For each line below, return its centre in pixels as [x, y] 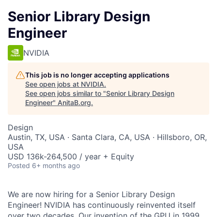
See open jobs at [53, 84]
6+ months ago [56, 165]
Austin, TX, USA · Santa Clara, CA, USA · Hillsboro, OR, [107, 137]
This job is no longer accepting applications [97, 75]
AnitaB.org [74, 102]
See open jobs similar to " [66, 93]
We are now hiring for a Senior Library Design [91, 194]
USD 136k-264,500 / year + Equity [71, 156]
